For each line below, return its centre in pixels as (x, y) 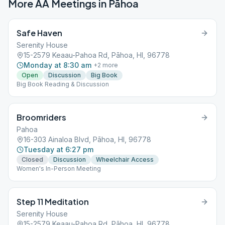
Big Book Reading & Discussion (63, 84)
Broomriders (41, 117)
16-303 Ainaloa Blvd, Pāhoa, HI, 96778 (87, 139)
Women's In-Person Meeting (59, 168)
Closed (32, 159)
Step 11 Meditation (53, 202)
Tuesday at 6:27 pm (59, 149)
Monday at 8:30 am (58, 65)
